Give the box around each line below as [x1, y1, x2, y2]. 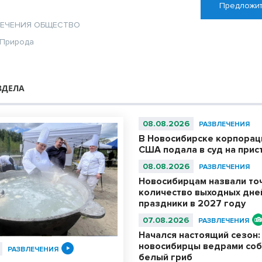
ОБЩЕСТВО [34, 20, 81, 30]
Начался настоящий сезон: [138, 229, 260, 242]
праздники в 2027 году [138, 198, 246, 210]
